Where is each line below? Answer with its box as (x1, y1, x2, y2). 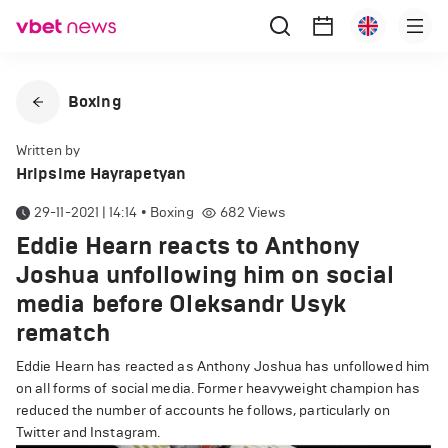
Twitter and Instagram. (16, 424, 161, 441)
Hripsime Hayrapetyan (16, 164, 186, 183)
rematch (16, 318, 110, 348)
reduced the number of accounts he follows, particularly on (16, 402, 390, 419)
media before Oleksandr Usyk (16, 289, 346, 319)
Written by (16, 142, 80, 159)
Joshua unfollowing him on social (16, 260, 395, 290)
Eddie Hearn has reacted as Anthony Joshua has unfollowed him (16, 358, 430, 375)
